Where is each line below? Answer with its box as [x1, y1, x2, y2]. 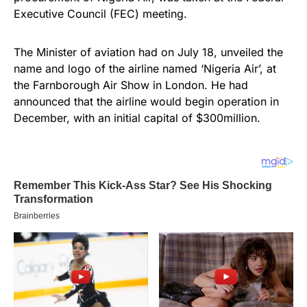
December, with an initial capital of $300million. [14, 110, 260, 125]
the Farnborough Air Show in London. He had [14, 77, 248, 92]
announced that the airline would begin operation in [14, 94, 279, 108]
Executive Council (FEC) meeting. [14, 6, 187, 21]
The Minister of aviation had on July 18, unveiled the [14, 45, 283, 59]
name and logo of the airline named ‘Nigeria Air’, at [14, 61, 276, 75]
